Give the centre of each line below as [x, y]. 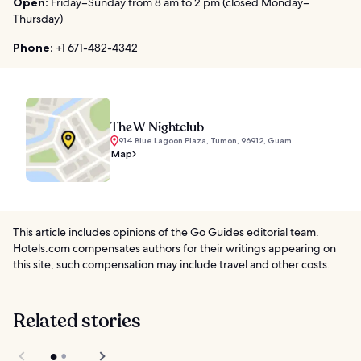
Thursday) [38, 18]
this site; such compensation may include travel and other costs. [172, 264]
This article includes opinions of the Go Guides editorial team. [166, 232]
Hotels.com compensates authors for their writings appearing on [174, 248]
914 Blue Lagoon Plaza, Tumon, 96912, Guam [205, 140]
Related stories [77, 321]
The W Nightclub [157, 127]
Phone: [33, 47]
